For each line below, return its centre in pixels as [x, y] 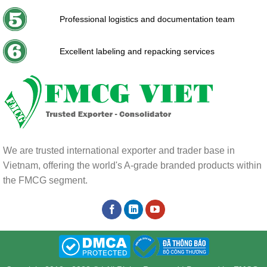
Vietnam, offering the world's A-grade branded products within [132, 165]
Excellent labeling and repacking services [137, 51]
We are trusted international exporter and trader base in [119, 150]
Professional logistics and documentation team [148, 19]
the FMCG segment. [45, 180]
